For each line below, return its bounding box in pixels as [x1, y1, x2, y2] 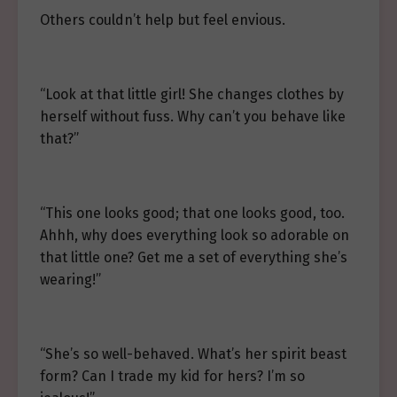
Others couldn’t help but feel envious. [40, 12, 285, 28]
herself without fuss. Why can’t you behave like [40, 108, 346, 125]
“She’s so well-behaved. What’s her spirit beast [40, 346, 346, 362]
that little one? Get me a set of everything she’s [40, 249, 347, 266]
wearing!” [40, 271, 101, 288]
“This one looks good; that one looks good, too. [40, 205, 345, 222]
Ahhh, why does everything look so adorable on [40, 227, 349, 244]
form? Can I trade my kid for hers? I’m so [40, 368, 305, 385]
